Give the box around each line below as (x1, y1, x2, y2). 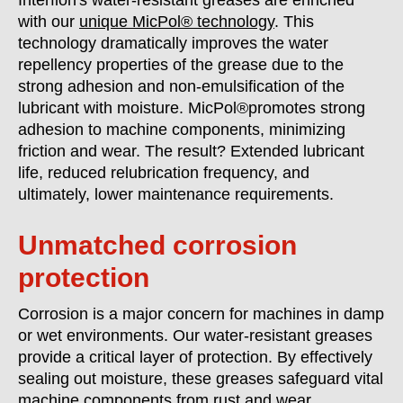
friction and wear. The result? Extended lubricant (18, 142, 364, 160)
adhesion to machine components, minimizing (18, 121, 345, 139)
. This (274, 13, 314, 31)
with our (18, 13, 79, 31)
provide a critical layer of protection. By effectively (18, 348, 372, 366)
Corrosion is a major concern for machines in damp (18, 305, 384, 323)
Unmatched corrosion (18, 230, 297, 260)
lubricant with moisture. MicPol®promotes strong (18, 99, 365, 117)
